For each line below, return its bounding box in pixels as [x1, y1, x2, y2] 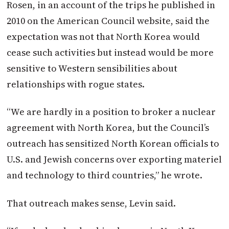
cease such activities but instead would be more [7, 45, 214, 59]
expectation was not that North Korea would [7, 30, 200, 43]
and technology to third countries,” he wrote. [7, 169, 203, 182]
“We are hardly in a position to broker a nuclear [7, 105, 216, 119]
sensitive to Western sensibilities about [7, 61, 178, 75]
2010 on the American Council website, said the [7, 14, 210, 27]
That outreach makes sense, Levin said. [7, 196, 176, 210]
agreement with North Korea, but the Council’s [7, 121, 210, 134]
